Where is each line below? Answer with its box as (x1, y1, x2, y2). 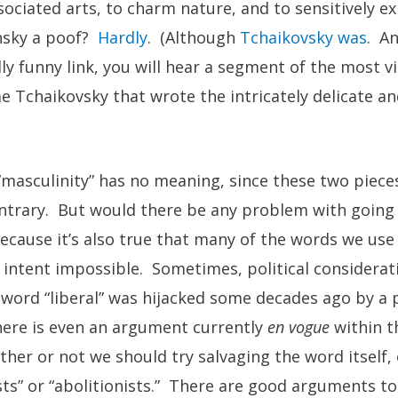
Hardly (98, 27, 147, 49)
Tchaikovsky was (240, 27, 367, 49)
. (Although (147, 27, 240, 49)
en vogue (267, 315, 330, 338)
